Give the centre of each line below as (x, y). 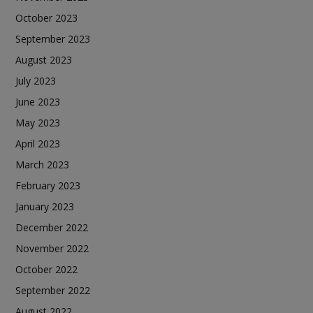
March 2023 (42, 164)
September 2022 (53, 290)
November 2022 (52, 248)
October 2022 (46, 269)
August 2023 (44, 59)
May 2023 (38, 122)
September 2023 (53, 38)
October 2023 (46, 17)
